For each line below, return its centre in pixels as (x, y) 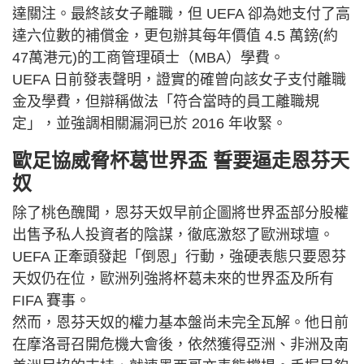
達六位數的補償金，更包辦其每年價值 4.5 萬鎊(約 (175, 35)
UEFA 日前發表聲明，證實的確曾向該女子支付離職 (179, 79)
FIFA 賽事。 (51, 300)
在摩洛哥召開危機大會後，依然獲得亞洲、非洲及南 (180, 344)
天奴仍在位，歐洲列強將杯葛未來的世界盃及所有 (173, 278)
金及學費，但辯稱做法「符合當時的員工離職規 (166, 101)
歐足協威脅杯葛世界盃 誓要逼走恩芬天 (181, 160)
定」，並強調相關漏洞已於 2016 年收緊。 (149, 123)
